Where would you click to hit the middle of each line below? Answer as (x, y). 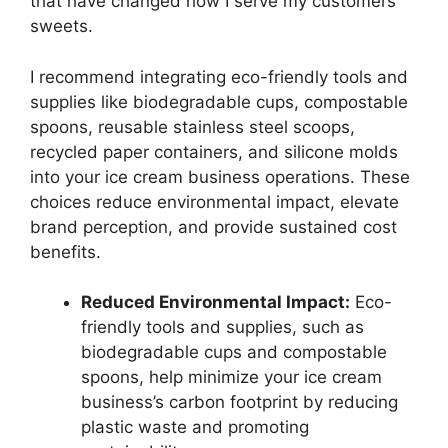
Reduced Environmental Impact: (215, 302)
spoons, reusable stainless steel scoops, (192, 126)
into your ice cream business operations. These (220, 176)
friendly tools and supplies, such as (222, 327)
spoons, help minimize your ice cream (231, 377)
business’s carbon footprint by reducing (239, 402)
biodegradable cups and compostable (234, 352)
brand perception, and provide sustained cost (213, 226)
